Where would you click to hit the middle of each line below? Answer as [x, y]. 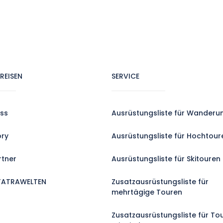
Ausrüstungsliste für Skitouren [166, 159]
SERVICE [125, 76]
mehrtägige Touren [147, 192]
